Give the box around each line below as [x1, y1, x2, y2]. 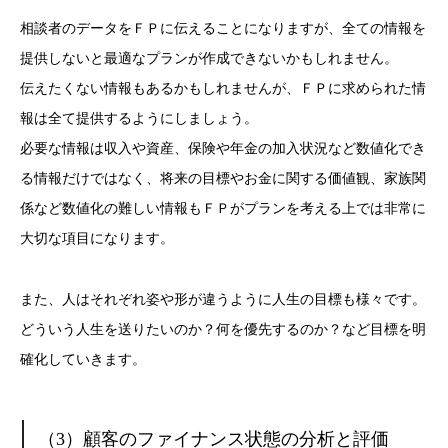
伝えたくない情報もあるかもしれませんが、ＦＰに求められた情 [20, 81, 426, 97]
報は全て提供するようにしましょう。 [20, 111, 258, 127]
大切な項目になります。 [20, 231, 174, 247]
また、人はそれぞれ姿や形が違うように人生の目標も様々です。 [20, 292, 426, 308]
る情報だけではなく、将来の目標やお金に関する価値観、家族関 [20, 171, 426, 187]
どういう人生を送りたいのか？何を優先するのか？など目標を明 [20, 322, 426, 338]
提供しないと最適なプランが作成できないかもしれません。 [20, 51, 398, 67]
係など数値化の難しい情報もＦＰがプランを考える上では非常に [20, 201, 426, 217]
